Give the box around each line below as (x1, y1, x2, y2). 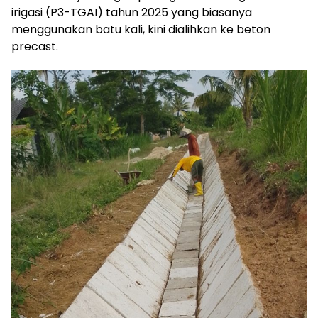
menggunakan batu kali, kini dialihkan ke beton (11, 21, 270, 38)
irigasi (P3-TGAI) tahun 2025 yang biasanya (11, 4, 252, 21)
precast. (11, 38, 58, 55)
